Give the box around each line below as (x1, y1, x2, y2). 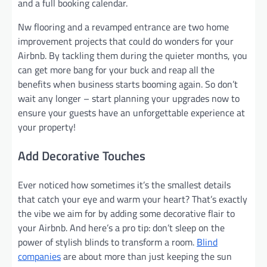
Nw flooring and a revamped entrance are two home (18, 20, 229, 35)
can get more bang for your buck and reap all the (18, 63, 215, 77)
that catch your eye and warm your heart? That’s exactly (18, 191, 247, 206)
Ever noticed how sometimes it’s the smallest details (18, 177, 231, 192)
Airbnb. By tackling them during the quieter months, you (18, 48, 247, 63)
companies (18, 249, 61, 263)
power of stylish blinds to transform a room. (18, 234, 197, 249)
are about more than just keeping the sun (61, 249, 232, 263)
